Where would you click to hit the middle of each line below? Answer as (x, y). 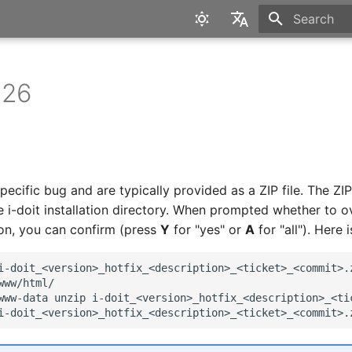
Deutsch (235, 85)
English (231, 57)
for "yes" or (208, 229)
